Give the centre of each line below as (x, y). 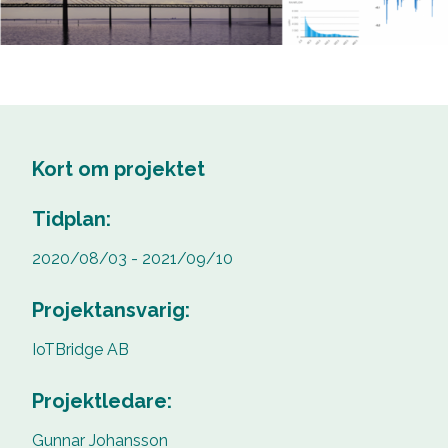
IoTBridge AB (80, 349)
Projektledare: (102, 400)
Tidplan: (71, 219)
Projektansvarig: (111, 309)
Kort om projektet (118, 168)
